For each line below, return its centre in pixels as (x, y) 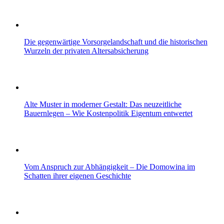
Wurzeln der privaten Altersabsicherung (86, 50)
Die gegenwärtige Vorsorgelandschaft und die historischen (116, 41)
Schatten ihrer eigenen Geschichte (77, 175)
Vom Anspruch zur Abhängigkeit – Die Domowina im (109, 166)
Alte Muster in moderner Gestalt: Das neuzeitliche (103, 104)
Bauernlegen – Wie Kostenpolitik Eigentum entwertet (108, 113)
